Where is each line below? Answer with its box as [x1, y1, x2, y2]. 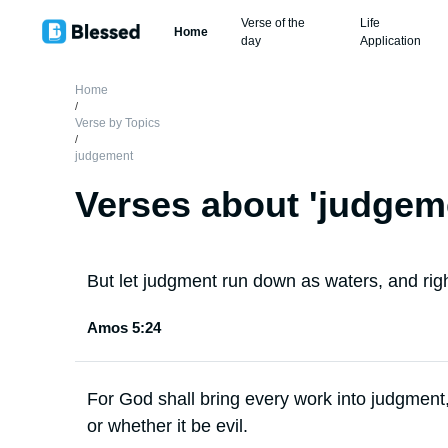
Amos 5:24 [87, 319, 161, 336]
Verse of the [241, 15, 305, 30]
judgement [75, 149, 133, 163]
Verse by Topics [75, 116, 160, 130]
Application [360, 33, 422, 48]
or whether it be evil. [87, 416, 248, 436]
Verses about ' [75, 184, 318, 225]
